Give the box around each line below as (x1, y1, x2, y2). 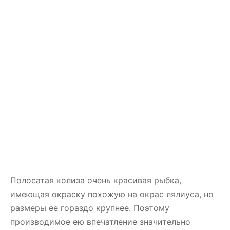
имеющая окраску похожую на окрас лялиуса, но (10, 189, 214, 199)
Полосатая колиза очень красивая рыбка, (10, 175, 181, 185)
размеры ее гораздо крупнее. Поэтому (10, 203, 169, 213)
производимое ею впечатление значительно (10, 217, 190, 227)
